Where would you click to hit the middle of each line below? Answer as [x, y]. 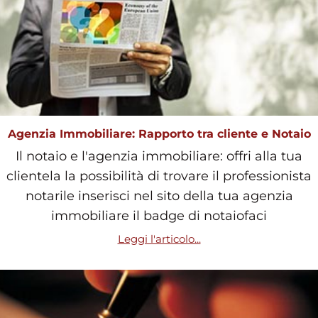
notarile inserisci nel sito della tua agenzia [159, 196]
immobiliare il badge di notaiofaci [159, 215]
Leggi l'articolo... [159, 238]
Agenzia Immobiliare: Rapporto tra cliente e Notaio [159, 133]
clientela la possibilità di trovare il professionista [159, 176]
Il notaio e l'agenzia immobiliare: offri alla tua [159, 156]
